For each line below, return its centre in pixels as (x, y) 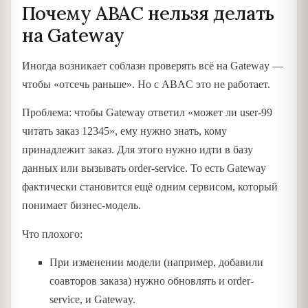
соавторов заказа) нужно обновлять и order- (152, 280)
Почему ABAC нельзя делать (148, 13)
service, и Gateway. (92, 299)
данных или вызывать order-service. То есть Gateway (144, 168)
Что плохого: (52, 234)
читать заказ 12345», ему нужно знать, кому (124, 131)
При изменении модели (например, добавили (156, 262)
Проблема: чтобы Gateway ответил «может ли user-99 (147, 113)
